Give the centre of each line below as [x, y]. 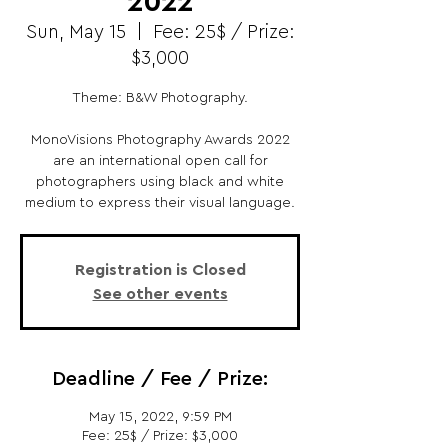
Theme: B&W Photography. [160, 98]
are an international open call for [160, 161]
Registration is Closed [160, 270]
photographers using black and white [160, 182]
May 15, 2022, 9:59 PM [160, 417]
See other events [160, 294]
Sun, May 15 [75, 32]
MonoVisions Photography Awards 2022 [160, 140]
